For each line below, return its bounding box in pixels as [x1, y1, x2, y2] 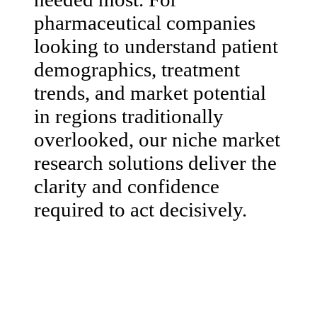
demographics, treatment [34, 57, 240, 81]
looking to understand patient [34, 34, 278, 57]
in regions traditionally [34, 104, 224, 127]
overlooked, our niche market [34, 127, 280, 151]
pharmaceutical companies [34, 11, 255, 34]
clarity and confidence [34, 174, 219, 197]
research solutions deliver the [34, 151, 277, 174]
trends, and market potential [34, 81, 266, 104]
